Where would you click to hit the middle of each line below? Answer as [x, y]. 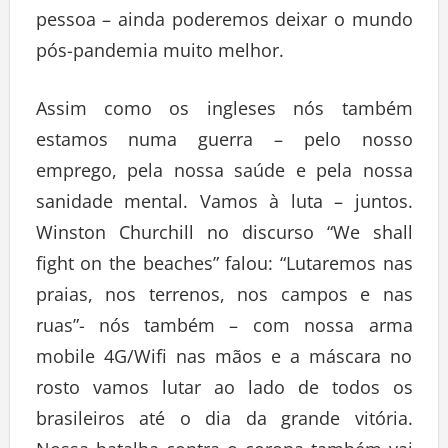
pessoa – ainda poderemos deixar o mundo [224, 19]
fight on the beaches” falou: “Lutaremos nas [224, 263]
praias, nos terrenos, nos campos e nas [224, 294]
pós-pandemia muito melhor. [159, 50]
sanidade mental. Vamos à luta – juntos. [224, 201]
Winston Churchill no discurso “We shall [224, 232]
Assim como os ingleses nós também [224, 108]
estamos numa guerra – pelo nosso [224, 139]
